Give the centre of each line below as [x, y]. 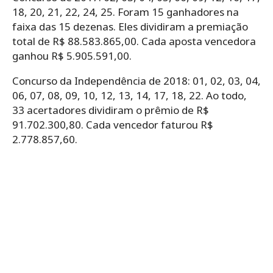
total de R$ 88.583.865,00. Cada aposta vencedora [134, 41]
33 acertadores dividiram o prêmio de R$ [111, 110]
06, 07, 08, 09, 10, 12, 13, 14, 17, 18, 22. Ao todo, [129, 95]
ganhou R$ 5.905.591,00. [72, 55]
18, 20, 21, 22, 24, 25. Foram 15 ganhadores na [126, 12]
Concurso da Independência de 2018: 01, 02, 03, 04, [136, 80]
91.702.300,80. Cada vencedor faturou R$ [113, 124]
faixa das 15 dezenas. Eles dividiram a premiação [130, 26]
